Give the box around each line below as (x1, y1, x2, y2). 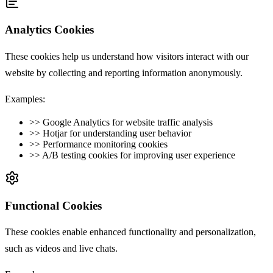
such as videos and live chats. (5, 243, 118, 254)
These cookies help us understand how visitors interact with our (5, 51, 249, 62)
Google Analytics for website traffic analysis (43, 116, 213, 127)
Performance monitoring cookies (43, 138, 168, 149)
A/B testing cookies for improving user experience (42, 149, 235, 160)
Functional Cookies (5, 199, 102, 212)
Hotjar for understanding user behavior (43, 127, 191, 138)
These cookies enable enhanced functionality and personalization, (5, 227, 256, 238)
